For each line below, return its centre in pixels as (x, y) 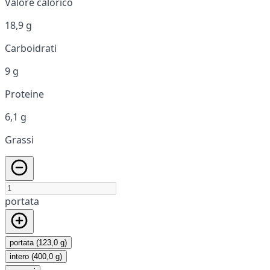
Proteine (24, 94)
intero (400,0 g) (36, 256)
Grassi (19, 140)
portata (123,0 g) (38, 242)
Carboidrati (31, 48)
